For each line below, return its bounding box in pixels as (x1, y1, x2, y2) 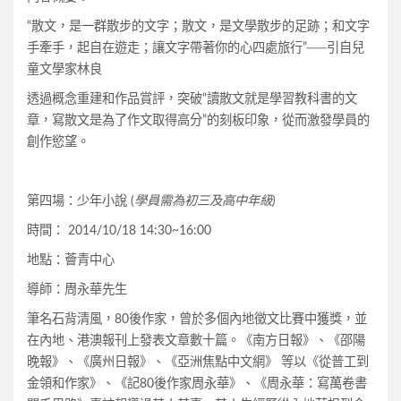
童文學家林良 (27, 63, 102, 76)
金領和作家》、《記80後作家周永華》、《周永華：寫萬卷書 (27, 377, 367, 390)
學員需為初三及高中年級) (134, 194, 276, 208)
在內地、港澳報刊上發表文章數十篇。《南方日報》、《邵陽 (27, 334, 365, 347)
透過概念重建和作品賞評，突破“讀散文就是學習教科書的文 (27, 92, 357, 106)
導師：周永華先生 (27, 283, 127, 296)
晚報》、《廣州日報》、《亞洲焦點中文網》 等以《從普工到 (27, 355, 369, 369)
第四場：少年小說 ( (27, 194, 134, 208)
